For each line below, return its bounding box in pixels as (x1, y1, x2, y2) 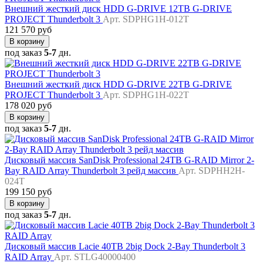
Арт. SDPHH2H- (178, 166, 245, 176)
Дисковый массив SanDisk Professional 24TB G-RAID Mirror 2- (5, 155, 254, 166)
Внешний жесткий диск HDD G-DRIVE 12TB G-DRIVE (5, 4, 232, 14)
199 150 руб (5, 187, 52, 197)
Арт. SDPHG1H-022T (103, 90, 189, 100)
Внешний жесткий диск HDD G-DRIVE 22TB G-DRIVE (5, 79, 232, 90)
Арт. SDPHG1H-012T (103, 14, 189, 25)
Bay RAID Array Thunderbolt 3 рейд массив (5, 166, 178, 176)
